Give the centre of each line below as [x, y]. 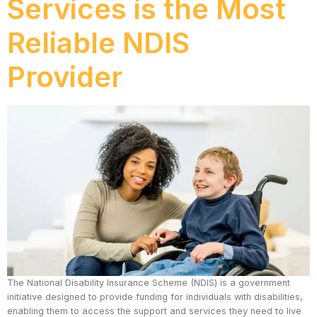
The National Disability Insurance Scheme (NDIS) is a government [149, 283]
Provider [65, 77]
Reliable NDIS [98, 43]
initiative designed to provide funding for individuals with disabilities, [155, 297]
